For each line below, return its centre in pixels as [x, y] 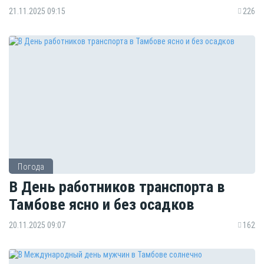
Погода [31, 166]
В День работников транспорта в [117, 186]
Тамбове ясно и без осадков [102, 204]
